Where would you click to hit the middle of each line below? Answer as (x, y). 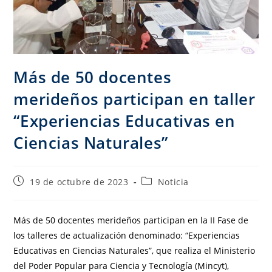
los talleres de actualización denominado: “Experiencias (127, 235)
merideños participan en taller (134, 99)
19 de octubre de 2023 (79, 182)
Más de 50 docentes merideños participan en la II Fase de (131, 220)
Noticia (173, 182)
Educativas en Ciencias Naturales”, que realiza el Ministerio (134, 250)
